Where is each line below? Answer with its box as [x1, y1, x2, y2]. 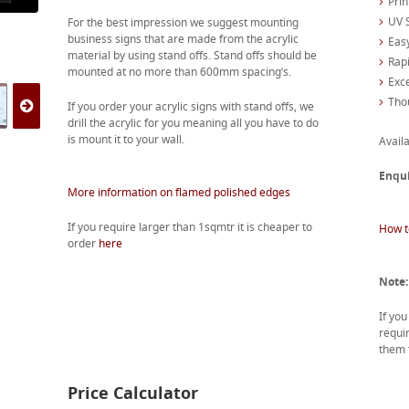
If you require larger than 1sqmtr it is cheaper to [67, 219, 312, 235]
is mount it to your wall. [67, 131, 184, 147]
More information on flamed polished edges [67, 184, 290, 200]
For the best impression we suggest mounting [67, 15, 299, 30]
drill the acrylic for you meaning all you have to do [67, 115, 319, 131]
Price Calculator [67, 382, 198, 404]
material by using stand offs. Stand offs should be [67, 47, 317, 63]
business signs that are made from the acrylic [67, 31, 299, 47]
